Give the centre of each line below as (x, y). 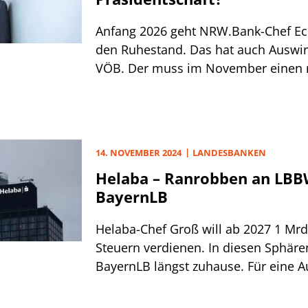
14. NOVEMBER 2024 (139, 153)
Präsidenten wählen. (155, 87)
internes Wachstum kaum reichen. (195, 285)
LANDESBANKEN (229, 153)
